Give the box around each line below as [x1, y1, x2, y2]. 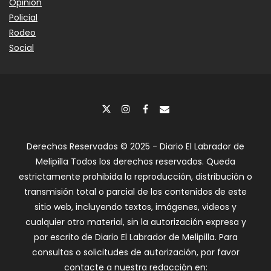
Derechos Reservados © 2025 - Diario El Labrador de [27, 140, 244, 153]
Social [9, 42, 34, 54]
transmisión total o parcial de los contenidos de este [24, 186, 247, 198]
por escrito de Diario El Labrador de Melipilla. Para [33, 231, 238, 244]
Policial [9, 11, 38, 24]
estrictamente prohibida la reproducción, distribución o [19, 171, 252, 183]
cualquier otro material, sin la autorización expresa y [25, 216, 246, 229]
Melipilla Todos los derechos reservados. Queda [36, 155, 235, 168]
